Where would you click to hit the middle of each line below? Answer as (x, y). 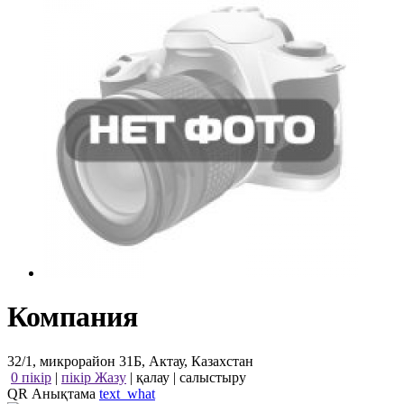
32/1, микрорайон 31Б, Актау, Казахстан (130, 361)
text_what (127, 393)
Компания (73, 317)
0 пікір (31, 377)
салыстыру (213, 377)
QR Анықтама (53, 393)
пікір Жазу (94, 377)
